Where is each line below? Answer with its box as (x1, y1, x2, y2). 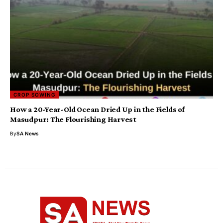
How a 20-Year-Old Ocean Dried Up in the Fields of (10, 105, 185, 114)
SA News (16, 130, 39, 137)
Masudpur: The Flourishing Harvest (10, 115, 137, 124)
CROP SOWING (13, 92, 56, 98)
